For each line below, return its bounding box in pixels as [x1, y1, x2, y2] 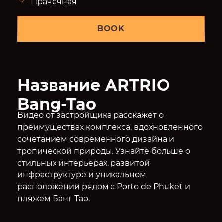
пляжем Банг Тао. [17, 194, 90, 204]
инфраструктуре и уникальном [17, 170, 146, 180]
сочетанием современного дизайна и [17, 134, 174, 144]
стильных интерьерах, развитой [17, 158, 150, 168]
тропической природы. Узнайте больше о [17, 146, 190, 156]
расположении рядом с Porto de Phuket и [17, 182, 190, 192]
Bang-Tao [17, 94, 96, 114]
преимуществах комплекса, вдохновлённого [17, 122, 203, 132]
